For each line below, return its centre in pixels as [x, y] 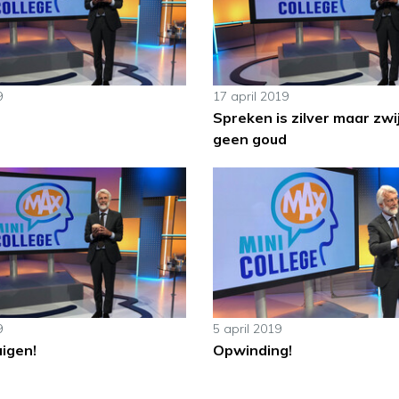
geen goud [249, 138]
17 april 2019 [250, 96]
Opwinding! [252, 350]
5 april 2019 [247, 329]
